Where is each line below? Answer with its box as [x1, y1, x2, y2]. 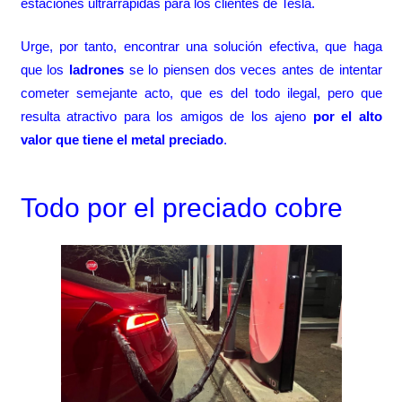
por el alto [306, 109, 382, 125]
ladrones [68, 62, 124, 78]
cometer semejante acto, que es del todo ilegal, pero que [20, 85, 382, 101]
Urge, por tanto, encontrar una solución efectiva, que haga [20, 39, 382, 55]
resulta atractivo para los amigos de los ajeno [20, 109, 306, 125]
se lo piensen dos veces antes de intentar [123, 62, 382, 78]
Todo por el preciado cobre [20, 193, 343, 223]
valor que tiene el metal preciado [20, 132, 223, 148]
